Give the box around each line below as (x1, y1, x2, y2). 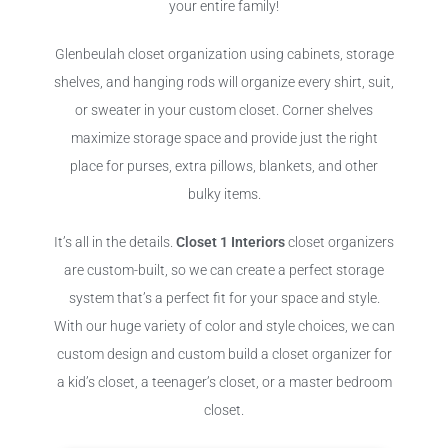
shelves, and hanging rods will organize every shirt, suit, (54, 74, 394, 92)
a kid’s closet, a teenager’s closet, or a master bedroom (56, 374, 392, 392)
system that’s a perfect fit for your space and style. (68, 290, 380, 308)
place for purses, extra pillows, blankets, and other (70, 158, 378, 176)
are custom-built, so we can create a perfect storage (64, 262, 384, 280)
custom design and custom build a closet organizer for (56, 346, 392, 364)
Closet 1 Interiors (176, 234, 285, 252)
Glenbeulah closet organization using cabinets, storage (54, 46, 394, 64)
